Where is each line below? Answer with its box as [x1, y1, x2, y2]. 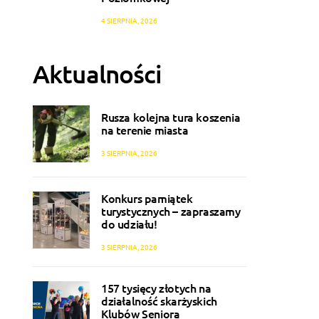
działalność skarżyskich [101, 293, 217, 309]
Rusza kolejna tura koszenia [101, 108, 241, 125]
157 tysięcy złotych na [101, 280, 211, 296]
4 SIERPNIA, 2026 [101, 15, 157, 26]
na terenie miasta [101, 121, 189, 137]
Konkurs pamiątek [101, 190, 193, 206]
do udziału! [101, 216, 157, 232]
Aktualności [33, 58, 162, 90]
